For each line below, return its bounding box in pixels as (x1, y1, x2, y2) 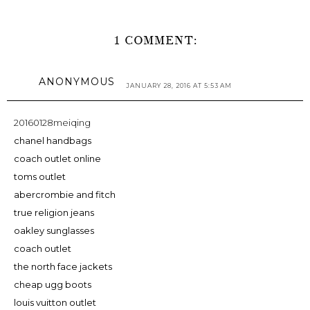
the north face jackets (14, 260, 112, 272)
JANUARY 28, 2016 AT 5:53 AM (126, 81, 232, 89)
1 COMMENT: (113, 33, 197, 48)
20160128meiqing (14, 116, 91, 128)
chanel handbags (14, 134, 91, 146)
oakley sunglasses (14, 224, 94, 236)
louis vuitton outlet (14, 296, 96, 308)
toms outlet (14, 170, 66, 182)
